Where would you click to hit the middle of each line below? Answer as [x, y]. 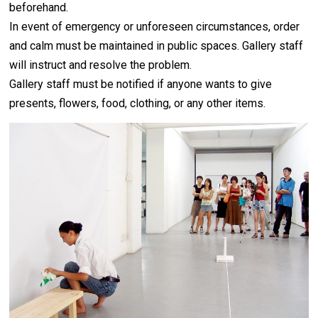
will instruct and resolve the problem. [101, 65]
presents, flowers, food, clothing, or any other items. [138, 104]
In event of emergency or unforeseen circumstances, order [155, 27]
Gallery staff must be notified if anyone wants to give [141, 84]
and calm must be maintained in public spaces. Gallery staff [157, 46]
